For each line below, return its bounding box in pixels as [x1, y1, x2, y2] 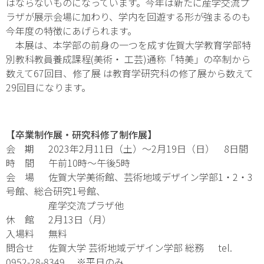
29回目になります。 [6, 80, 91, 94]
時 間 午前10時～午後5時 [6, 155, 130, 170]
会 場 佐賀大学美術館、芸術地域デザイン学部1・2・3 [6, 169, 253, 184]
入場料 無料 [6, 226, 67, 240]
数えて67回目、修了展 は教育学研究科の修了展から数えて [6, 65, 253, 80]
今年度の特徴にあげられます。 [6, 23, 137, 38]
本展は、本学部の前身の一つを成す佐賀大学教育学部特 [6, 37, 251, 52]
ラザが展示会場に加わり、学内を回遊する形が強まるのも [6, 9, 250, 24]
